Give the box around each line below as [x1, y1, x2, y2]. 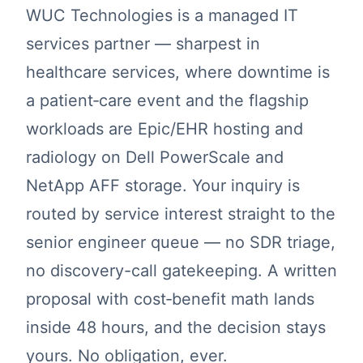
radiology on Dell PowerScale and [26, 147, 284, 167]
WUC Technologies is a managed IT [26, 6, 298, 25]
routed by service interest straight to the [26, 204, 335, 224]
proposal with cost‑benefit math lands [26, 289, 314, 309]
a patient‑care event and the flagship [26, 91, 309, 110]
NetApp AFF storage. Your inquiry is [26, 176, 300, 195]
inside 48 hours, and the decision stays [26, 318, 326, 337]
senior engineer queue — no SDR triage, [26, 233, 335, 252]
